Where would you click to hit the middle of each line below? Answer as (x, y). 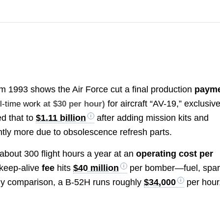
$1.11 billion (61, 118)
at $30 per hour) (73, 104)
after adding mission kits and (152, 118)
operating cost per (175, 154)
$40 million (96, 168)
